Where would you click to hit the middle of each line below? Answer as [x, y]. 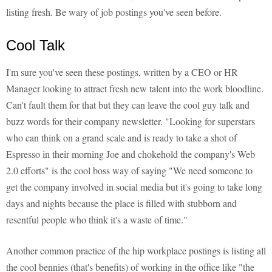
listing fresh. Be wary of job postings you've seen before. [114, 12]
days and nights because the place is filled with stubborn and [121, 203]
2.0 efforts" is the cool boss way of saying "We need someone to [129, 171]
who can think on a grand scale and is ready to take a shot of [121, 138]
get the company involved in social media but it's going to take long [134, 187]
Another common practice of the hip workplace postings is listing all [136, 251]
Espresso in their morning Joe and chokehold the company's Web [131, 154]
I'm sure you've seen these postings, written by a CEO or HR [122, 72]
